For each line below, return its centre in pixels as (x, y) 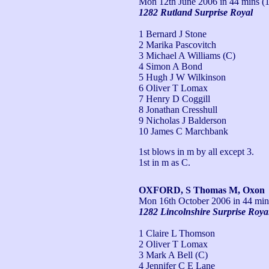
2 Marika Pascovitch (177, 44)
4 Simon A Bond (171, 66)
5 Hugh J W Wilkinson (182, 77)
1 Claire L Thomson (177, 233)
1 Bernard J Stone (173, 34)
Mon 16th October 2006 (185, 201)
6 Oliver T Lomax (173, 88)
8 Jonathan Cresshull (178, 109)
